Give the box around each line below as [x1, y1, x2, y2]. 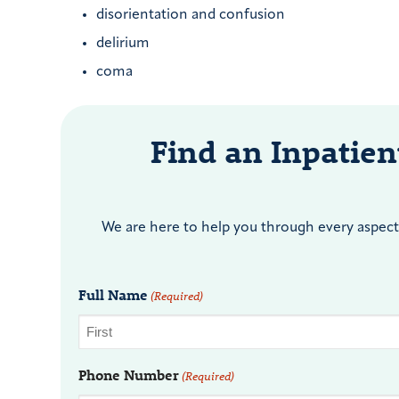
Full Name [78, 284, 148, 304]
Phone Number [78, 364, 179, 384]
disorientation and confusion [96, 8, 285, 23]
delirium [96, 37, 150, 52]
